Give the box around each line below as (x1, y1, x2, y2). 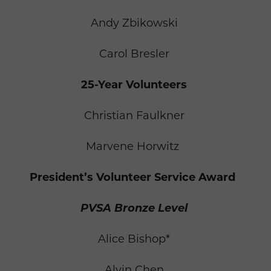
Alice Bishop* (98, 232, 170, 246)
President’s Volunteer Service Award (30, 171, 238, 184)
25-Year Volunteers (81, 78, 187, 92)
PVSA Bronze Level (80, 201, 188, 215)
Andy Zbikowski (90, 16, 178, 30)
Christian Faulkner (83, 109, 184, 123)
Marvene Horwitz (86, 140, 179, 154)
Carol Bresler (99, 47, 169, 61)
